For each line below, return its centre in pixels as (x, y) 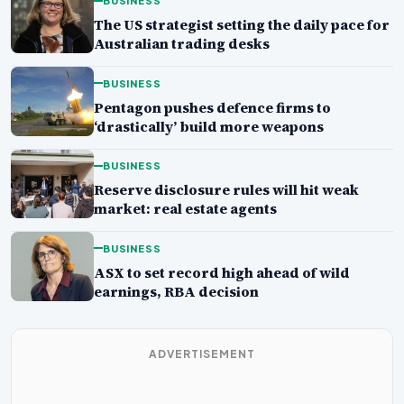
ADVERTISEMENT (202, 353)
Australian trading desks (182, 44)
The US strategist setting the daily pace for (242, 25)
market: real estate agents (185, 209)
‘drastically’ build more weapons (209, 126)
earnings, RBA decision (176, 291)
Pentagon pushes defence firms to (212, 107)
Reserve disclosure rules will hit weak (226, 190)
